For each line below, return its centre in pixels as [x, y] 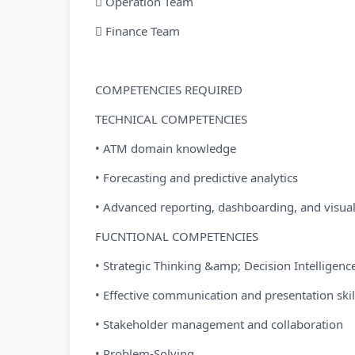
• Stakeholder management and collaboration [219, 324]
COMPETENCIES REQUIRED [169, 90]
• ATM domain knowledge [166, 148]
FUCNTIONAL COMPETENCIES [177, 236]
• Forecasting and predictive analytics [197, 177]
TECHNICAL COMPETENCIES [171, 119]
